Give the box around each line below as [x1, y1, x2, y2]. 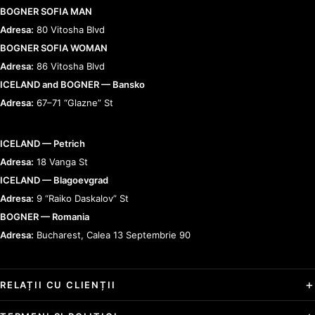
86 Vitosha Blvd [34, 60, 105, 72]
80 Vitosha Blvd [34, 24, 105, 35]
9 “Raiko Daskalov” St [34, 193, 129, 204]
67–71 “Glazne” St [34, 97, 113, 108]
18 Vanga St [34, 156, 88, 167]
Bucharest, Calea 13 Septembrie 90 [34, 229, 191, 240]
